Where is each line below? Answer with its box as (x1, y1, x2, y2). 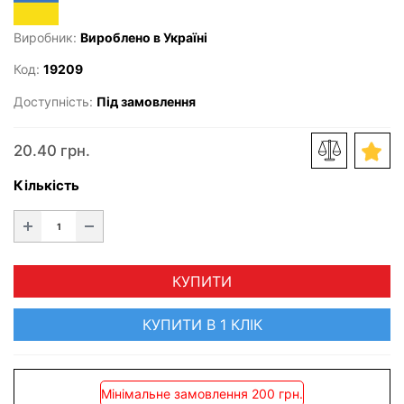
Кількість (14, 177, 79, 194)
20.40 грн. (14, 142, 90, 161)
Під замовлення (96, 93, 196, 109)
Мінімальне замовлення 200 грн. (101, 386, 303, 401)
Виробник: (14, 30, 80, 46)
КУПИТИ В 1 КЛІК (142, 316, 262, 334)
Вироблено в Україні (80, 30, 207, 46)
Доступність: (14, 93, 96, 109)
